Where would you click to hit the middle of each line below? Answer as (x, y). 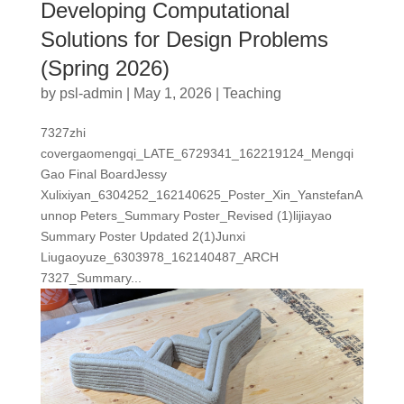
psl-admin (91, 93)
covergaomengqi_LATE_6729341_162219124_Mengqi (197, 153)
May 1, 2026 (172, 93)
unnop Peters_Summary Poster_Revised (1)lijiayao (186, 215)
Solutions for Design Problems (184, 39)
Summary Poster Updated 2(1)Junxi (142, 236)
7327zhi (63, 132)
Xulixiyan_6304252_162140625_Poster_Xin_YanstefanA (201, 194)
